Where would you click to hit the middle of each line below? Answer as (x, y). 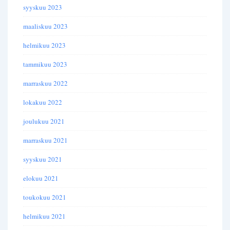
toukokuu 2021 (45, 197)
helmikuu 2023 (44, 45)
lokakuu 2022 (43, 102)
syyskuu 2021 (43, 159)
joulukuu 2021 (44, 121)
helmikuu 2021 (44, 216)
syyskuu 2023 (43, 7)
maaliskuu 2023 (45, 26)
